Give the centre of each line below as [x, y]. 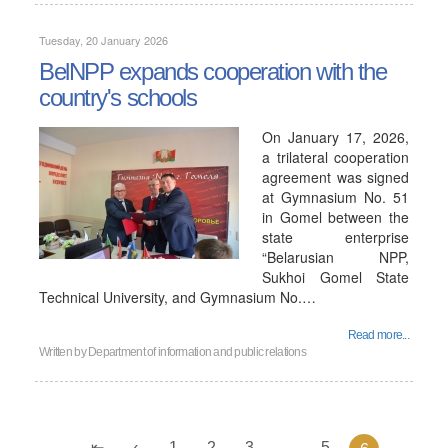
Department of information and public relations [197, 352]
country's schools [118, 97]
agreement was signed [335, 177]
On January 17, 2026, [335, 137]
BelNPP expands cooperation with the [213, 71]
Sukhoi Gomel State [335, 277]
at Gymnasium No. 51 [335, 197]
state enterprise [335, 237]
